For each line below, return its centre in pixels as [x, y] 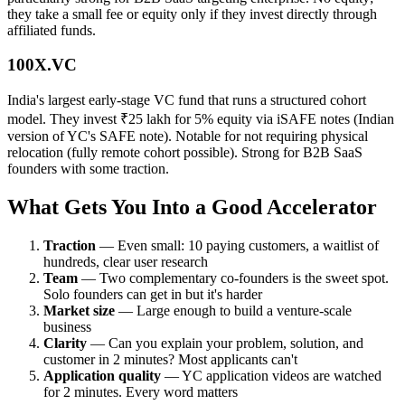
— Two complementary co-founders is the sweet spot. [233, 278]
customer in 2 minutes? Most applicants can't [170, 359]
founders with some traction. [88, 168]
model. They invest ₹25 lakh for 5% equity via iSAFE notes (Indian [201, 118]
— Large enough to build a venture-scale [233, 310]
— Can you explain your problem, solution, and [225, 343]
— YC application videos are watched [271, 375]
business [67, 326]
